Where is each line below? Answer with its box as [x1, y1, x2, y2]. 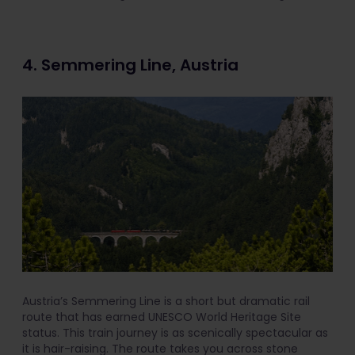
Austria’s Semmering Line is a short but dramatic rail [22, 292, 310, 309]
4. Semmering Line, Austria [22, 54, 242, 77]
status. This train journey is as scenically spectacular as [22, 324, 328, 341]
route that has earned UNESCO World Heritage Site [22, 308, 301, 325]
